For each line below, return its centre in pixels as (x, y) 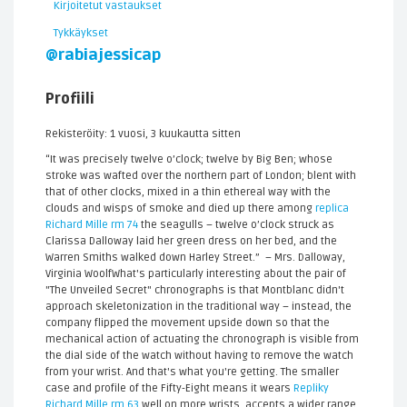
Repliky (311, 388)
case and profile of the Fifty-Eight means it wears (169, 388)
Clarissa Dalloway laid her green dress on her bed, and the (191, 241)
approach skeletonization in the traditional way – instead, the (199, 307)
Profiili (70, 99)
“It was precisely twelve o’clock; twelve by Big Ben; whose (189, 159)
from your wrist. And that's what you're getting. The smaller (192, 372)
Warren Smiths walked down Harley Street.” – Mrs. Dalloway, (195, 258)
